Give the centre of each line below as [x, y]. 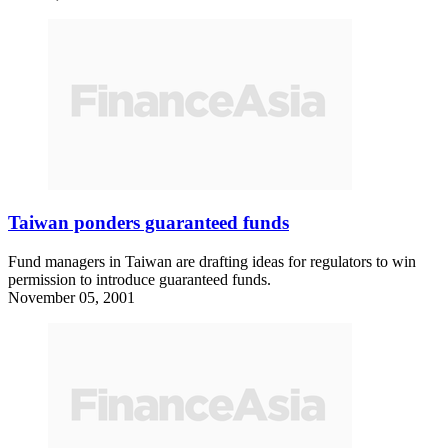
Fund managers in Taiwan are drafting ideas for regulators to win [212, 262]
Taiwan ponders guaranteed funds [148, 223]
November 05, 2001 [71, 298]
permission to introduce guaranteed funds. [139, 280]
